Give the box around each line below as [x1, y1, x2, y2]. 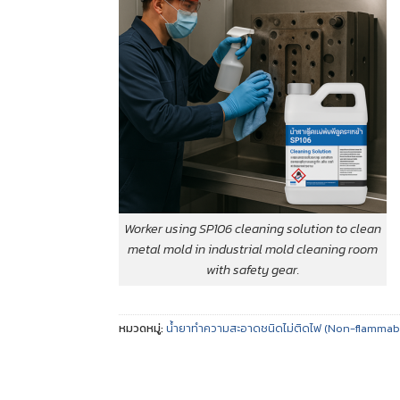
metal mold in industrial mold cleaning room [128, 238, 379, 259]
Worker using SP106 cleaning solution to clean [124, 218, 382, 238]
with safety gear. [205, 259, 300, 279]
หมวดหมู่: [119, 319, 167, 337]
